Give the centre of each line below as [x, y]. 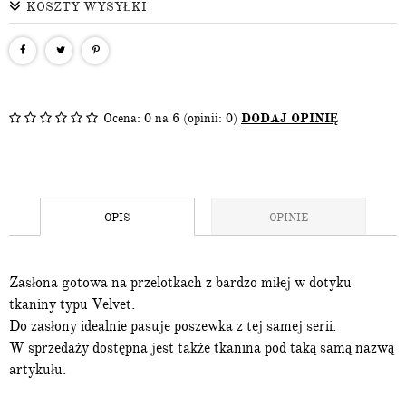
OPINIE [289, 217]
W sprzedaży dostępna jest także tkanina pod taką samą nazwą [202, 348]
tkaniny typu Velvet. [72, 304]
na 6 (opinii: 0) [196, 118]
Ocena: [124, 118]
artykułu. [38, 370]
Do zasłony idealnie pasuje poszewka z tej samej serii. [173, 326]
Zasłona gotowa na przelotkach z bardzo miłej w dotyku [180, 283]
